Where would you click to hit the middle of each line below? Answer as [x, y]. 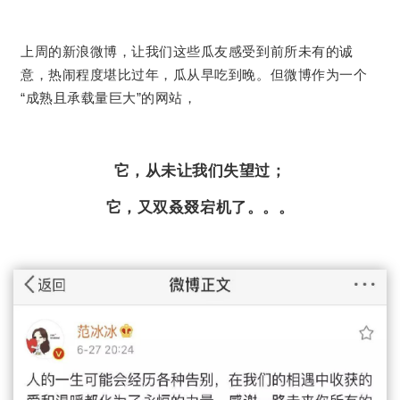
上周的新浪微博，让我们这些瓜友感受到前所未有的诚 [187, 51]
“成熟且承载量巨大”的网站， [109, 97]
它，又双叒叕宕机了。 [184, 208]
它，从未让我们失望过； [200, 171]
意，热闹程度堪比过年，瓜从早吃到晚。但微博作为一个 [194, 74]
